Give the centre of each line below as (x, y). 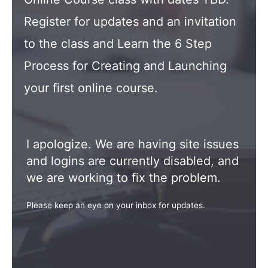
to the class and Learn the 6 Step (118, 43)
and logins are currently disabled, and (133, 161)
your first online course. (91, 88)
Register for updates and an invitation (130, 21)
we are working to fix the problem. (124, 178)
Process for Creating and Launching (125, 66)
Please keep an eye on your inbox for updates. (116, 205)
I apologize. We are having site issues (133, 144)
